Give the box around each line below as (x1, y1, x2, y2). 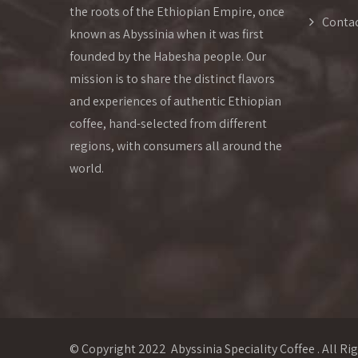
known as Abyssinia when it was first (70, 26, 264, 43)
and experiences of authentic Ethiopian (70, 93, 281, 110)
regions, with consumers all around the (70, 137, 282, 155)
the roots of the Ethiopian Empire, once (70, 3, 284, 21)
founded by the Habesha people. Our (70, 48, 266, 66)
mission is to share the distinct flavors (70, 70, 275, 88)
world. (70, 160, 104, 177)
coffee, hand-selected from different (70, 115, 267, 133)
